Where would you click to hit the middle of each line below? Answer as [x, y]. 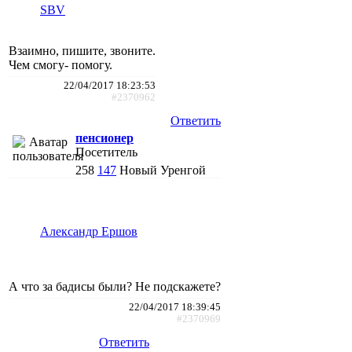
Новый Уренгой [163, 170]
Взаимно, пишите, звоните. [82, 50]
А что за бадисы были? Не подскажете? [115, 286]
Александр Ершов [89, 231]
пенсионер [104, 137]
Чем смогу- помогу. [60, 64]
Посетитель [106, 152]
